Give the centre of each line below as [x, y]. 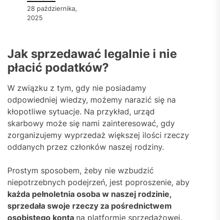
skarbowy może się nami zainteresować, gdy [91, 123]
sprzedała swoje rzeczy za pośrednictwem [90, 206]
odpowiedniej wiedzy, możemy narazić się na [92, 99]
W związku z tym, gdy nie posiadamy [77, 88]
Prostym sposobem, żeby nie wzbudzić [81, 170]
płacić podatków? [58, 67]
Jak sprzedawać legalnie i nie [92, 54]
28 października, [52, 8]
